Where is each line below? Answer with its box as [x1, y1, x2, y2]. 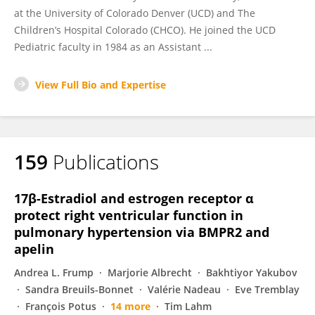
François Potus [25, 300, 96, 313]
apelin [14, 240, 54, 257]
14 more [110, 300, 150, 313]
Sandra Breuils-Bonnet [25, 283, 134, 296]
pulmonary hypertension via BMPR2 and [14, 224, 269, 240]
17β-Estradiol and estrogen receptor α [14, 190, 254, 207]
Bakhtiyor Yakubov [206, 266, 297, 279]
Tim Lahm [165, 300, 212, 313]
